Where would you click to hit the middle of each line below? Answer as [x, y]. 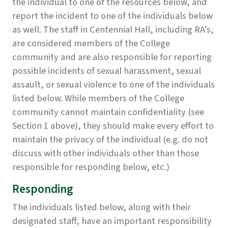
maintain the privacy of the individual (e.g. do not [110, 140]
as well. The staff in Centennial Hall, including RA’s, [113, 30]
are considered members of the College [91, 44]
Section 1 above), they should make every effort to [113, 126]
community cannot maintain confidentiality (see [108, 112]
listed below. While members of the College [98, 98]
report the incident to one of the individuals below [112, 16]
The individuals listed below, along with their [102, 207]
